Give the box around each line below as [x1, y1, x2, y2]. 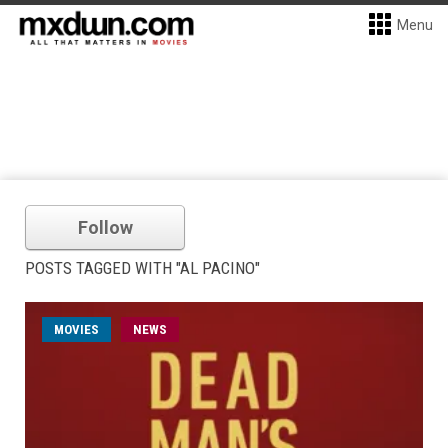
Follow [77, 217, 133, 238]
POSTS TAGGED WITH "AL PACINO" [25, 258, 260, 278]
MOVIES [54, 322, 99, 337]
